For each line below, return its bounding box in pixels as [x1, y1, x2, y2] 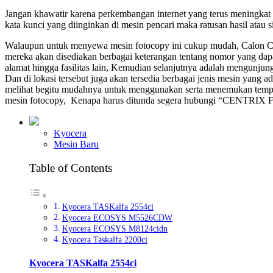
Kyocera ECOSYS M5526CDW [62, 213, 172, 223]
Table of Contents [29, 161, 112, 174]
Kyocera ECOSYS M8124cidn [62, 224, 168, 234]
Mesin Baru [54, 138, 99, 149]
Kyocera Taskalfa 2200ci [62, 235, 147, 245]
